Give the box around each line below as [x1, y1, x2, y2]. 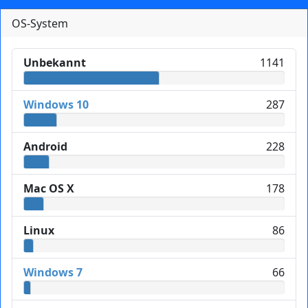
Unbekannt [23, 54, 86, 70]
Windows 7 [23, 264, 82, 280]
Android [23, 138, 67, 154]
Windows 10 [23, 96, 89, 112]
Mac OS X [23, 180, 74, 196]
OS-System [12, 15, 68, 31]
